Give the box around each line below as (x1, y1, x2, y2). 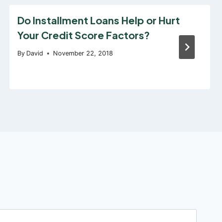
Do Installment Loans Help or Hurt (17, 13, 180, 26)
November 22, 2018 (53, 50, 113, 57)
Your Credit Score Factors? (17, 28, 150, 41)
